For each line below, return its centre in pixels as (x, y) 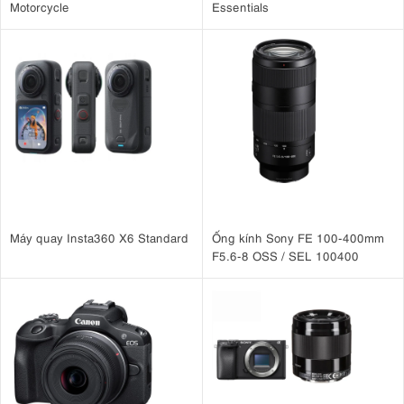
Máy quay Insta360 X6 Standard (99, 237)
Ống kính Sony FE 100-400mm (298, 237)
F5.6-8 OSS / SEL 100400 (285, 255)
